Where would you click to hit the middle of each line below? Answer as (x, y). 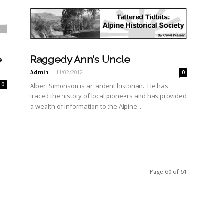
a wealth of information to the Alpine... (86, 106)
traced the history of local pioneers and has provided (108, 96)
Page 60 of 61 (168, 172)
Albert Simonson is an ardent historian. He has (99, 86)
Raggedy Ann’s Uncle (80, 59)
